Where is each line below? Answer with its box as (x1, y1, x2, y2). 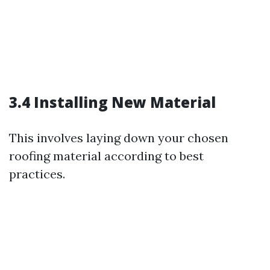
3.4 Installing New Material (9, 92, 216, 112)
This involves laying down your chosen (9, 130, 228, 145)
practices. (9, 166, 65, 181)
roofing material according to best (9, 148, 204, 163)
